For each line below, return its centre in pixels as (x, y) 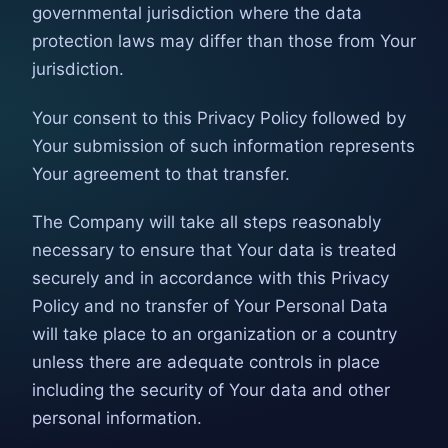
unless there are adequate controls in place (206, 362)
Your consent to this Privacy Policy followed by (219, 117)
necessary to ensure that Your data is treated (214, 250)
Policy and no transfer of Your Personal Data (210, 306)
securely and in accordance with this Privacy (210, 278)
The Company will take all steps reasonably (206, 222)
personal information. (117, 418)
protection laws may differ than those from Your (224, 41)
